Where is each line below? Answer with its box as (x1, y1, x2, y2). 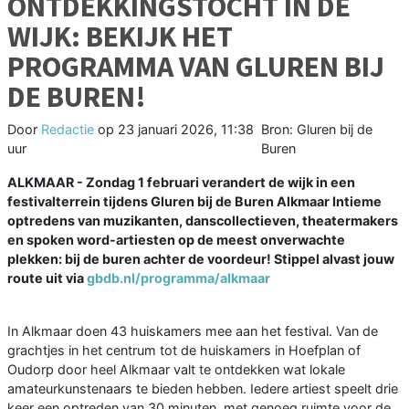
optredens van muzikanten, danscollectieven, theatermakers (7, 213, 398, 229)
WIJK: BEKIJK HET (7, 18, 233, 56)
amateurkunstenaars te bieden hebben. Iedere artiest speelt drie (7, 381, 398, 397)
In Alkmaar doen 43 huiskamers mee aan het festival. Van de (7, 323, 378, 340)
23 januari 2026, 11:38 (118, 121, 254, 138)
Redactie (41, 121, 94, 138)
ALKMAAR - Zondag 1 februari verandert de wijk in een (7, 174, 355, 191)
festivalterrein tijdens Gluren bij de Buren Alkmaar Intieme (7, 194, 382, 210)
